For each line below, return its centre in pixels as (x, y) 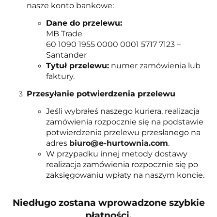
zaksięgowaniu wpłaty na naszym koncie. (125, 175)
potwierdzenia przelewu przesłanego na (123, 133)
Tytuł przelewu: (77, 66)
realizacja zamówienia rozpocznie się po (122, 165)
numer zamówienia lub (155, 66)
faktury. (60, 77)
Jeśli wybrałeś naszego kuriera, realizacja (123, 111)
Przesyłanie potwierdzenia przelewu (101, 94)
